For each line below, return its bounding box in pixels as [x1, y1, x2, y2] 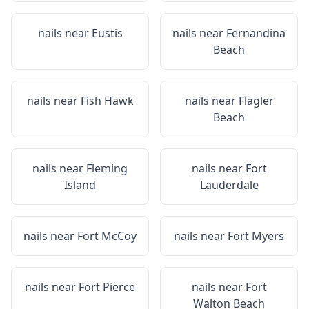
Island [64, 177, 96, 192]
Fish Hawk [80, 93, 134, 108]
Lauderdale [199, 177, 259, 192]
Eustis [91, 26, 123, 41]
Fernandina [226, 26, 286, 41]
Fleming [86, 161, 128, 176]
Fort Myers [228, 228, 284, 243]
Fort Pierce [79, 279, 135, 295]
